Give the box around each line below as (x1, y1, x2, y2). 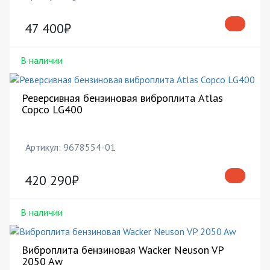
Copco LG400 (22, 102, 83, 116)
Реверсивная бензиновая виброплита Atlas (22, 91, 223, 105)
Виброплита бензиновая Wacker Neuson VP (22, 243, 224, 257)
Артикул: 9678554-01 (25, 141, 116, 153)
